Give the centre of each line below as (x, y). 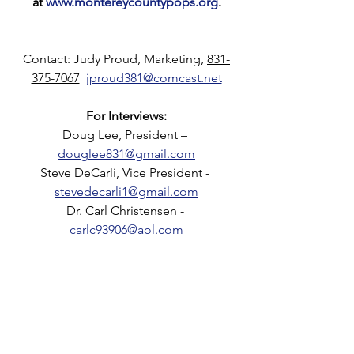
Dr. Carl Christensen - (126, 210)
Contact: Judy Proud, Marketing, (115, 58)
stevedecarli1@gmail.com (126, 191)
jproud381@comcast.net (154, 77)
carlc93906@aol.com (126, 229)
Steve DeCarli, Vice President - (126, 172)
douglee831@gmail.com (126, 153)
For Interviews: (126, 115)
